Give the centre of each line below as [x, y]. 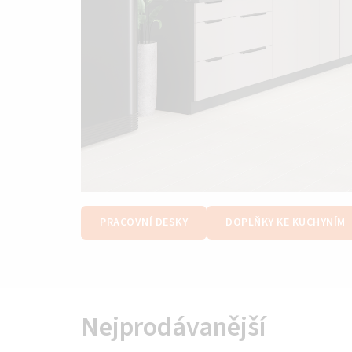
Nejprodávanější [174, 328]
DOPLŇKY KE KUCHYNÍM [286, 223]
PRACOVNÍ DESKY [144, 223]
